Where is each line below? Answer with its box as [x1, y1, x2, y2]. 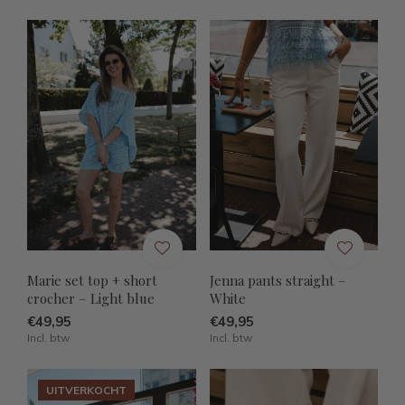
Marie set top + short [27, 270, 157, 289]
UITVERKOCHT [46, 382, 127, 397]
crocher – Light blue [27, 288, 155, 307]
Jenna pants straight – [209, 270, 346, 289]
